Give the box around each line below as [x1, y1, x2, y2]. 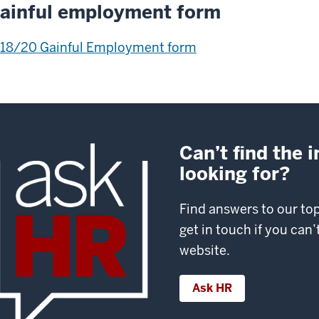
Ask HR [192, 280, 232, 296]
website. [179, 241, 230, 258]
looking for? [179, 161, 290, 186]
